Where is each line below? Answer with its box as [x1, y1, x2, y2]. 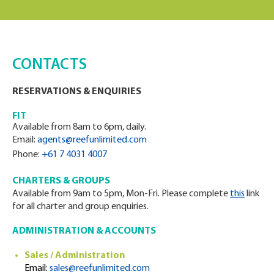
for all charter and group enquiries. [12, 202, 149, 212]
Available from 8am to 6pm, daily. [12, 122, 146, 133]
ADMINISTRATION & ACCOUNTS [12, 226, 156, 237]
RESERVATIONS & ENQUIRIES [12, 87, 141, 97]
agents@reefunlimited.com [37, 135, 147, 146]
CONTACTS [12, 57, 87, 73]
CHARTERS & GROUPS [12, 176, 110, 187]
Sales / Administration [24, 251, 125, 261]
